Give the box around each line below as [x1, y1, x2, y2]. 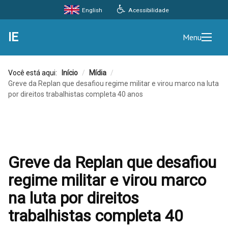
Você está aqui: [8, 69, 60, 77]
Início [62, 69, 78, 77]
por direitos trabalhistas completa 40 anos [8, 90, 143, 98]
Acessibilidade [127, 6, 169, 14]
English [80, 7, 102, 14]
